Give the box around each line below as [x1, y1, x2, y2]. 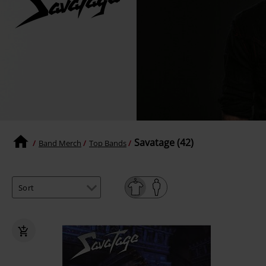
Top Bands [89, 137, 126, 148]
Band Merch [39, 137, 81, 148]
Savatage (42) [134, 136, 194, 150]
